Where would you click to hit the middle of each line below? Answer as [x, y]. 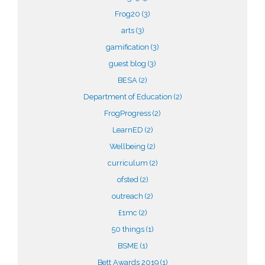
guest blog [128, 64]
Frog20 [128, 14]
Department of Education [128, 97]
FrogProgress [128, 113]
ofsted [128, 180]
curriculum [128, 163]
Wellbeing [128, 146]
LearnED [128, 130]
